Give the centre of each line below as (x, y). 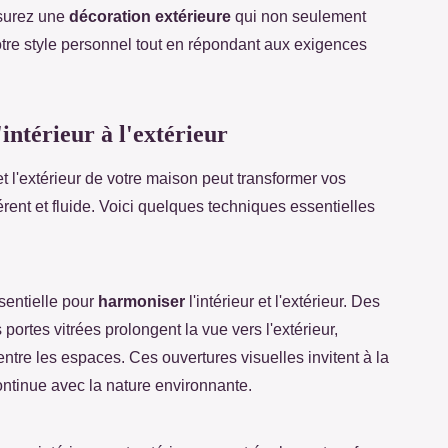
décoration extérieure (150, 16)
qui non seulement (298, 16)
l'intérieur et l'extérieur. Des (282, 301)
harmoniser (141, 301)
